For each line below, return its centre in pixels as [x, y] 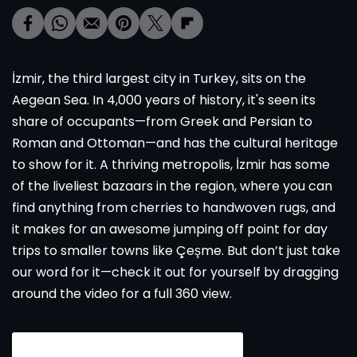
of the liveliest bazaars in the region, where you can [172, 186]
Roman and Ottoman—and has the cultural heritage [175, 143]
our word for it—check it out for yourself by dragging [175, 272]
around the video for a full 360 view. [122, 294]
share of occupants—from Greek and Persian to [162, 122]
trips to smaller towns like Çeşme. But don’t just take [176, 251]
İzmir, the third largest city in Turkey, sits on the [159, 78]
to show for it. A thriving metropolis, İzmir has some [171, 165]
